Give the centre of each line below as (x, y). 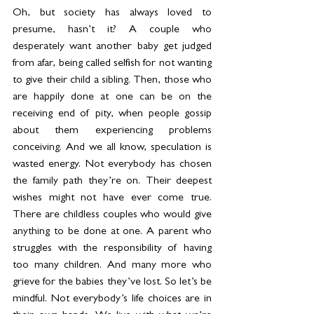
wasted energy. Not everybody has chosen (112, 165)
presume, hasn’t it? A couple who (112, 30)
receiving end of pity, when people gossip (112, 115)
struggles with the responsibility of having (112, 249)
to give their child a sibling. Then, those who (112, 81)
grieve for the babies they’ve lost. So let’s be (112, 283)
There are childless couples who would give (112, 216)
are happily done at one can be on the (112, 98)
